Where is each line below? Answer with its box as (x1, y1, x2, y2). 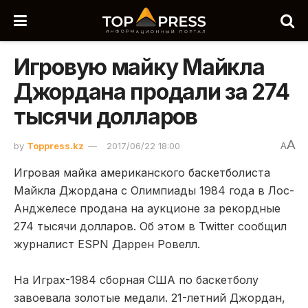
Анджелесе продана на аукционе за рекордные (14, 201, 280, 215)
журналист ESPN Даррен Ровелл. (14, 236, 200, 251)
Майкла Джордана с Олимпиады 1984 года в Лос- (14, 183, 294, 197)
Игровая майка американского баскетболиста (14, 165, 270, 179)
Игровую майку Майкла (14, 54, 265, 80)
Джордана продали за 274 (14, 78, 289, 105)
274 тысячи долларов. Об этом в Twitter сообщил (14, 219, 287, 233)
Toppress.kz (27, 140, 84, 151)
